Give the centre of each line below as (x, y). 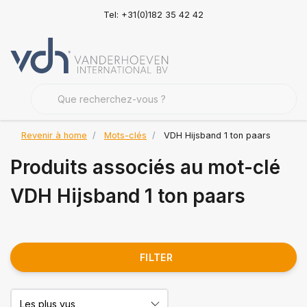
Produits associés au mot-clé (145, 167)
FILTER (156, 257)
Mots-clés (125, 135)
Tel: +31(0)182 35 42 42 (153, 14)
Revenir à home (54, 135)
